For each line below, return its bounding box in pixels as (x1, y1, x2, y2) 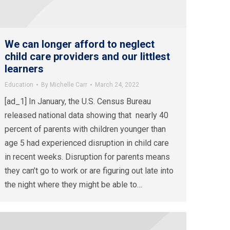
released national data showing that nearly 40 (5, 110, 168, 121)
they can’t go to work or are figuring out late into (5, 166, 174, 176)
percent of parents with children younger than (5, 124, 166, 135)
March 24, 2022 (95, 81, 139, 89)
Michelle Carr (50, 81, 87, 89)
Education (5, 81, 33, 89)
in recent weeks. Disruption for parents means (5, 152, 170, 162)
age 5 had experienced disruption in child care (5, 138, 169, 148)
